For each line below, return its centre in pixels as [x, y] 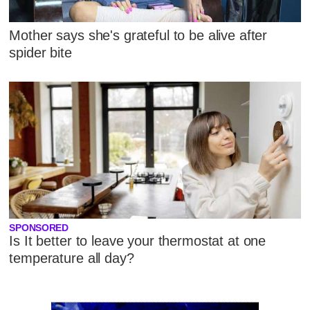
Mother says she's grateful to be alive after [138, 35]
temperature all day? [72, 258]
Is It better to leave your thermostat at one [138, 241]
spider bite [40, 52]
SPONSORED [39, 228]
